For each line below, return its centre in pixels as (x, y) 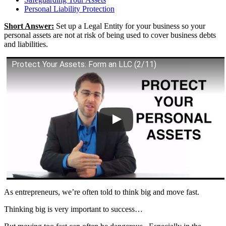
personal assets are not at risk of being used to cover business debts (110, 35)
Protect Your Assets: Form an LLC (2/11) (84, 64)
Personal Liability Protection (69, 9)
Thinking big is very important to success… (73, 209)
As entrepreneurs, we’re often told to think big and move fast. (102, 192)
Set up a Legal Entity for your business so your (130, 26)
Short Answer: (29, 26)
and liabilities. (26, 44)
